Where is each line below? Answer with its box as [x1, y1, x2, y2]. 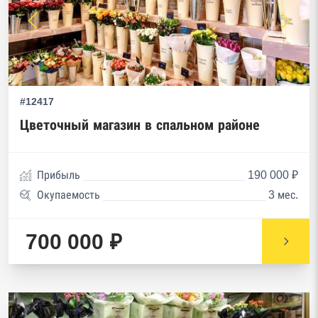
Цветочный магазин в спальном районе [20, 117, 260, 133]
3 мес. [268, 189, 298, 201]
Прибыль [37, 169, 80, 181]
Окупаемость [37, 189, 100, 201]
